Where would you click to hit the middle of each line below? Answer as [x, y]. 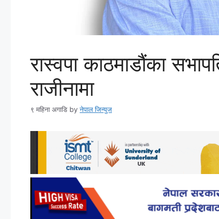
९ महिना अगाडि [49, 109]
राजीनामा [62, 88]
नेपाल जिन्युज [96, 109]
